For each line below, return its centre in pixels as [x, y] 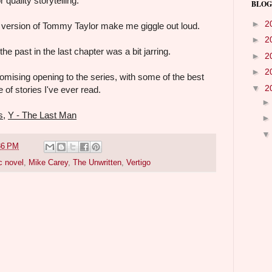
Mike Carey [48, 162]
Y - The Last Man [42, 115]
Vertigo [138, 162]
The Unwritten [97, 162]
